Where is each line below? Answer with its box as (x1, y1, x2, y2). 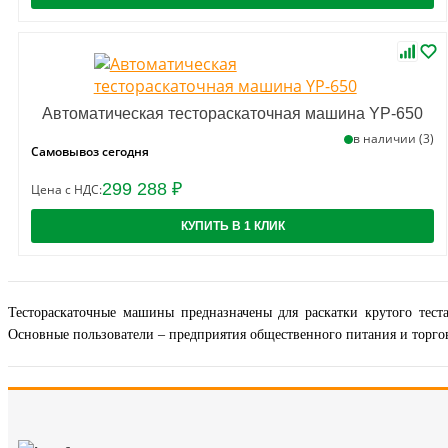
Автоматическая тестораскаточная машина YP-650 (42, 105, 424, 122)
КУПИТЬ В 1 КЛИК (180, 219, 285, 233)
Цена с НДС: (31, 181, 102, 198)
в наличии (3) (353, 130, 435, 147)
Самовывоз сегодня (31, 143, 149, 160)
